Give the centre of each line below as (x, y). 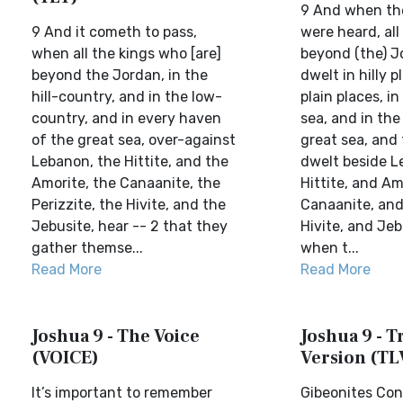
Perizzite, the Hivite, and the (129, 205)
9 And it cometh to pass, (114, 32)
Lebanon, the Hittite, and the (130, 161)
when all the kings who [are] (126, 54)
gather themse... (87, 248)
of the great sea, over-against (134, 140)
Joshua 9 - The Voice (116, 336)
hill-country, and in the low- (127, 97)
